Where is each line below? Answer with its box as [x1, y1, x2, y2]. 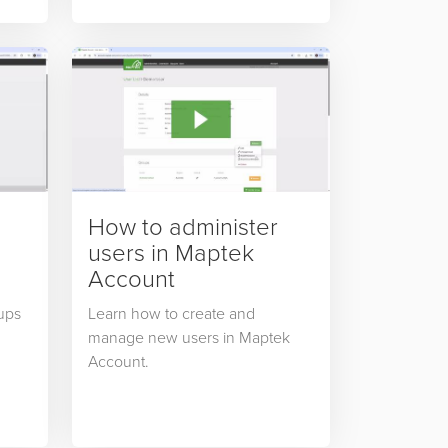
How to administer [87, 209, 278, 243]
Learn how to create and [87, 302, 255, 325]
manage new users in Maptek [87, 326, 290, 349]
